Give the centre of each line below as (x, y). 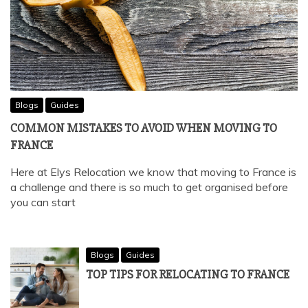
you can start (43, 202)
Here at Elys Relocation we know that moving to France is (153, 172)
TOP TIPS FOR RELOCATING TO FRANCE (188, 274)
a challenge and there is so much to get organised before (149, 187)
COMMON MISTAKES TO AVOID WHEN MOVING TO (144, 128)
